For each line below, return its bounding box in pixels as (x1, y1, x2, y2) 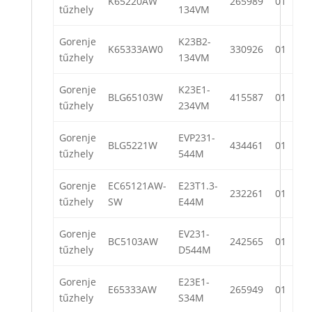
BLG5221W (108, 139, 157, 153)
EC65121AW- (108, 179, 166, 193)
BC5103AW (108, 235, 158, 249)
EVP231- (178, 131, 215, 145)
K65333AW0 (108, 42, 163, 56)
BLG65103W (108, 91, 163, 104)
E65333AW (108, 283, 157, 297)
